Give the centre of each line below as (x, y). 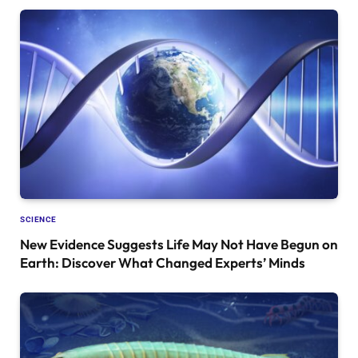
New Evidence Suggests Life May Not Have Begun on (179, 245)
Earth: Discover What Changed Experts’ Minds (163, 263)
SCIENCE (38, 220)
